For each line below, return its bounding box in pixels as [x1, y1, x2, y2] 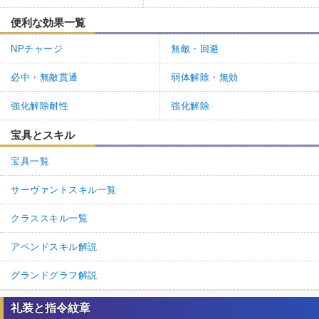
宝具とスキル [11, 128, 75, 141]
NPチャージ [11, 43, 63, 54]
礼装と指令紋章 [11, 301, 90, 314]
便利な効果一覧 [11, 16, 85, 28]
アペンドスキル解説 [11, 241, 98, 252]
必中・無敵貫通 [11, 71, 78, 83]
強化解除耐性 [11, 100, 69, 111]
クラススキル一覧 [11, 212, 88, 224]
